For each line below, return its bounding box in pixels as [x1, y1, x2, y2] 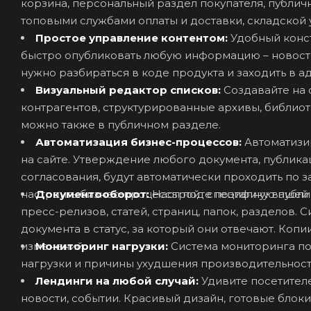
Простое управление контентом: [35, 31, 230, 44]
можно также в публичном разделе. [21, 117, 221, 131]
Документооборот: [35, 187, 152, 201]
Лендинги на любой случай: [35, 274, 201, 287]
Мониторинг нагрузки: [35, 239, 171, 253]
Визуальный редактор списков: [35, 83, 224, 96]
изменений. [21, 239, 85, 253]
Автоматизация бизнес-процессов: [35, 135, 244, 149]
